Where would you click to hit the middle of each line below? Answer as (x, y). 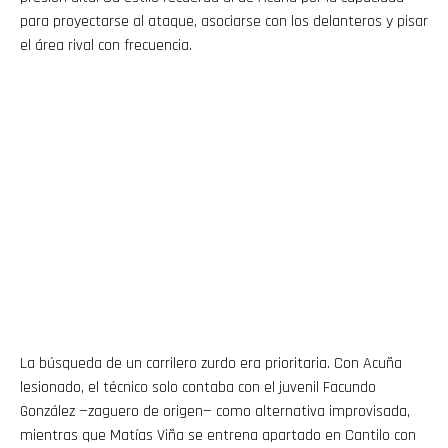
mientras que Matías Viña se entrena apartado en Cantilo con (218, 435)
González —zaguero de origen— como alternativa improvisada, (215, 411)
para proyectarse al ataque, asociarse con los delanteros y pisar (224, 21)
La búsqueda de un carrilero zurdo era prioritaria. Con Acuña (211, 363)
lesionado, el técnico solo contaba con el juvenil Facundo (198, 387)
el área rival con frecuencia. (106, 45)
